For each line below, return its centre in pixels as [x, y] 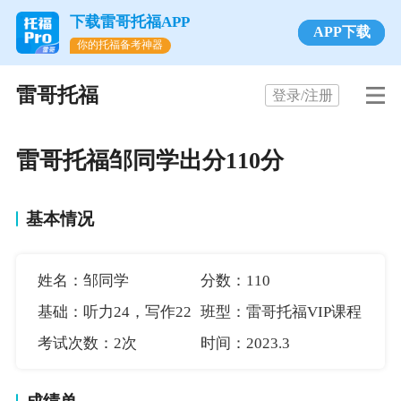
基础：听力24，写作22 [114, 311]
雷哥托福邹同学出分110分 [149, 161]
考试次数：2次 [87, 343]
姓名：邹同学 [83, 280]
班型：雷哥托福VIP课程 [281, 311]
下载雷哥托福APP [129, 21]
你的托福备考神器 [120, 44]
